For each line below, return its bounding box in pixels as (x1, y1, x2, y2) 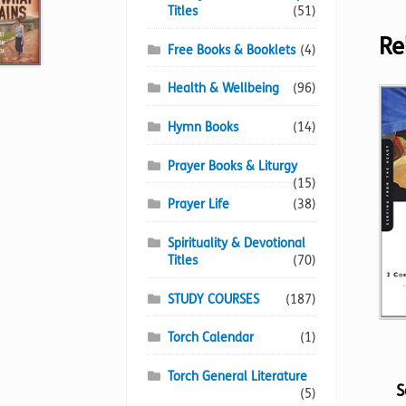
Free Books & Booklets (168, 42, 296, 58)
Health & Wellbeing (168, 81, 280, 97)
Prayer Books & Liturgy (168, 158, 298, 174)
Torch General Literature (168, 368, 308, 384)
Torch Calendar (168, 330, 255, 346)
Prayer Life (168, 197, 230, 213)
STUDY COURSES (168, 291, 260, 307)
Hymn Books (168, 120, 239, 136)
